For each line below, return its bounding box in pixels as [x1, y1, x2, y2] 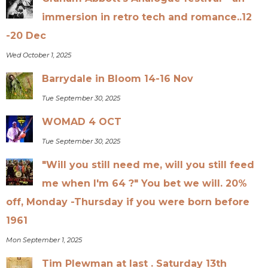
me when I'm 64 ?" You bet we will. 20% [42, 177, 248, 189]
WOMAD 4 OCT [42, 115, 122, 127]
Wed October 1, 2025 [6, 50, 72, 59]
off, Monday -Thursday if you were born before [6, 196, 250, 208]
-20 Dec [6, 29, 47, 41]
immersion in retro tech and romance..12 [42, 11, 252, 23]
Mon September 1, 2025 [6, 235, 83, 244]
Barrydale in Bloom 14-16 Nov [42, 72, 194, 84]
